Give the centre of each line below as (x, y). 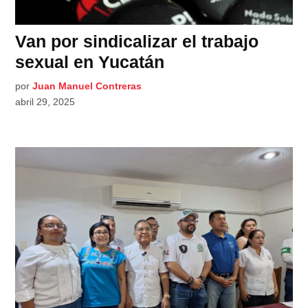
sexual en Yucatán (90, 62)
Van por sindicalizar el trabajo (137, 41)
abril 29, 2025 (45, 101)
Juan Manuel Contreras (87, 86)
